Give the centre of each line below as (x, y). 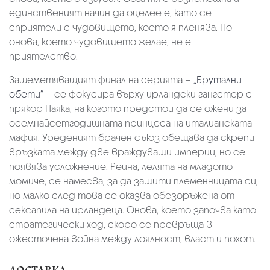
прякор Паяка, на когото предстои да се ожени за (128, 108)
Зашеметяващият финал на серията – (101, 80)
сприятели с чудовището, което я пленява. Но (121, 27)
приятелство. (43, 56)
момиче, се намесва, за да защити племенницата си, (133, 181)
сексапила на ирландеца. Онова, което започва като (133, 210)
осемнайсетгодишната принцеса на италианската (130, 123)
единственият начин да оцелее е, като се (110, 13)
